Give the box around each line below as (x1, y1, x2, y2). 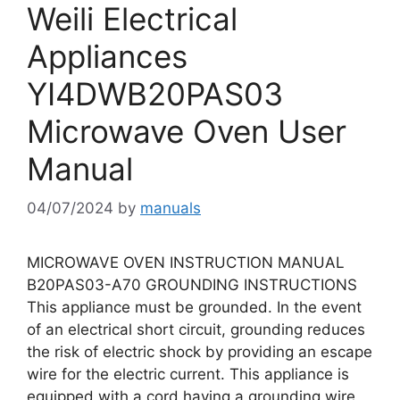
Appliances (27, 37, 187, 75)
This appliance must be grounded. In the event (27, 298, 362, 316)
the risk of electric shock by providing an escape (27, 343, 372, 361)
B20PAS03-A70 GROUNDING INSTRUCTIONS (27, 276, 366, 294)
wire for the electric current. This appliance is (27, 365, 349, 383)
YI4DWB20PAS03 (27, 74, 283, 112)
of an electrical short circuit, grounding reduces (27, 321, 365, 338)
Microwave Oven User (27, 112, 346, 150)
